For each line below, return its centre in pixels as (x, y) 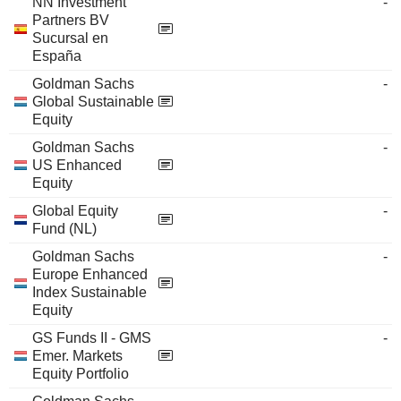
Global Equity (75, 211)
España (57, 56)
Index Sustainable (90, 292)
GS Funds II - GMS (92, 338)
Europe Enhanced (90, 274)
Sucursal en (70, 38)
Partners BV (71, 20)
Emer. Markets (77, 356)
